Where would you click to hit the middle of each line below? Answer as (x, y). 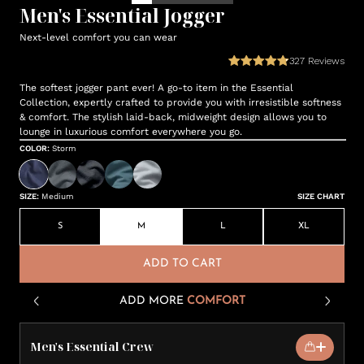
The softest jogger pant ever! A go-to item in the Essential (156, 88)
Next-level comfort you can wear (98, 37)
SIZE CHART (321, 196)
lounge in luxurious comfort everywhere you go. (131, 132)
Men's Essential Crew (92, 347)
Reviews (325, 61)
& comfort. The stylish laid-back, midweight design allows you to (173, 117)
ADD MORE (151, 301)
